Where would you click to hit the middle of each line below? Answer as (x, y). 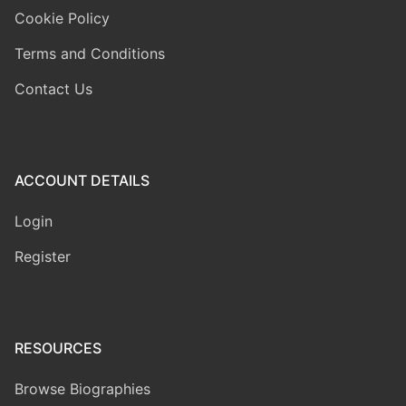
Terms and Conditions (90, 53)
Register (43, 256)
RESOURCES (58, 348)
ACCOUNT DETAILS (82, 180)
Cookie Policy (62, 18)
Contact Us (53, 88)
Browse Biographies (82, 388)
